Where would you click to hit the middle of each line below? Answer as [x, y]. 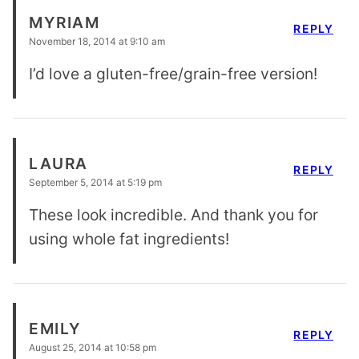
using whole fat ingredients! [129, 238]
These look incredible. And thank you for [173, 214]
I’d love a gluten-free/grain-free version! [173, 73]
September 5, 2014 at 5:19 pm [95, 182]
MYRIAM [65, 23]
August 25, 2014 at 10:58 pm [93, 347]
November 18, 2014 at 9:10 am [97, 41]
